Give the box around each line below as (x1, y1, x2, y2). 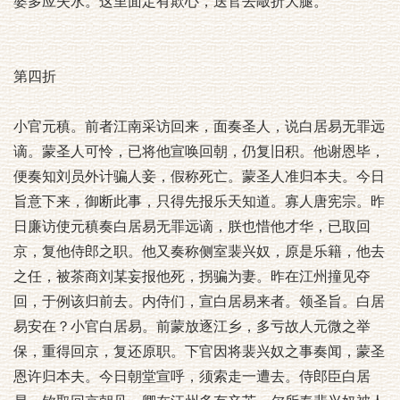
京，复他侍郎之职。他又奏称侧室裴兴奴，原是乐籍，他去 (13, 244, 385, 259)
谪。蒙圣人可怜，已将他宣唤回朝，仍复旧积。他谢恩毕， (13, 144, 385, 159)
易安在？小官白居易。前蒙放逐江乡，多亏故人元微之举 (13, 319, 371, 334)
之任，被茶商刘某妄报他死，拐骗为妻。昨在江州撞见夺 (13, 269, 371, 284)
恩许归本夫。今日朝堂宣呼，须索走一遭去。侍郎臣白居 (13, 369, 371, 384)
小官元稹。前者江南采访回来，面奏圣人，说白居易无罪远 (13, 119, 385, 134)
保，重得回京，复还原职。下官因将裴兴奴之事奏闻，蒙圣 (13, 344, 385, 359)
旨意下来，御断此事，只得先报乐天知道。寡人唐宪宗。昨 (13, 194, 385, 209)
